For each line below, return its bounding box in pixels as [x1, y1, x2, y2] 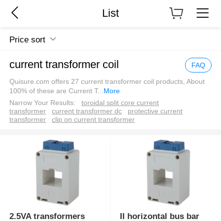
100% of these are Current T [9, 86, 98, 95]
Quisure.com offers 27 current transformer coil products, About [9, 77, 205, 85]
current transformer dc [52, 107, 122, 115]
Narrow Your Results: [9, 98, 76, 107]
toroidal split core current [81, 98, 159, 107]
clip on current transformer [52, 115, 135, 123]
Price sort [9, 35, 46, 44]
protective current [127, 107, 183, 115]
